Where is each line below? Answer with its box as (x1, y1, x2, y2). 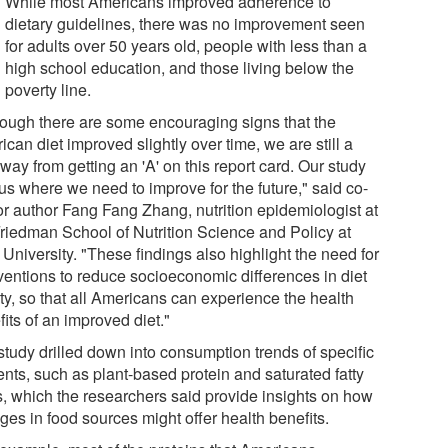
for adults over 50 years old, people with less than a (5, 33, 368, 57)
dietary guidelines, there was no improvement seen (5, 11, 366, 35)
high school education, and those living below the (5, 55, 355, 79)
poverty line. (5, 77, 92, 101)
